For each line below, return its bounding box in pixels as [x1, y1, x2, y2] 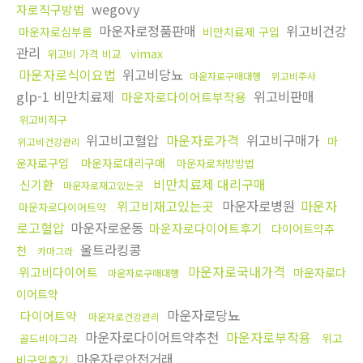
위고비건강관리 [18, 135, 80, 149]
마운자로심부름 [19, 23, 92, 41]
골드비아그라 [19, 331, 78, 347]
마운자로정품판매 [95, 21, 200, 41]
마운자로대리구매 [81, 155, 165, 172]
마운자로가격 [166, 130, 239, 151]
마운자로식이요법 [19, 65, 116, 85]
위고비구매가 [242, 130, 323, 151]
